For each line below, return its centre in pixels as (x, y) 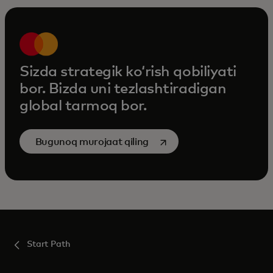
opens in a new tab (193, 141)
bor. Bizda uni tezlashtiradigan (123, 89)
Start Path (48, 244)
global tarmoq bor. (83, 106)
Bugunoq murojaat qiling (93, 142)
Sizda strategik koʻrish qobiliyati (128, 72)
